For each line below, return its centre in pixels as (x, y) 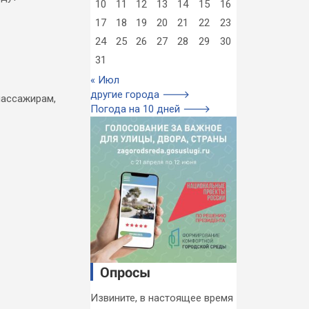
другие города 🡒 (140, 94)
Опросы (125, 272)
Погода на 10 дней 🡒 (150, 109)
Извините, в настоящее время (161, 298)
